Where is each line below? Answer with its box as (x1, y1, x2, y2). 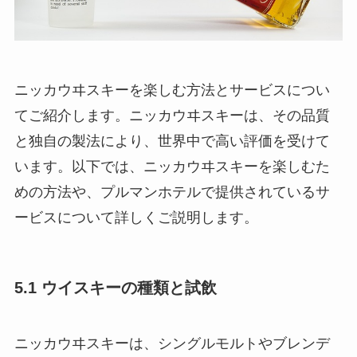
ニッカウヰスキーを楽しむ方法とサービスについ (14, 82, 330, 99)
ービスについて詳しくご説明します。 (14, 210, 258, 226)
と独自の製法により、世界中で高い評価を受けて (14, 133, 330, 150)
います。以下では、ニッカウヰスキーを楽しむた (14, 159, 330, 175)
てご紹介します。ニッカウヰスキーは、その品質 (14, 108, 330, 124)
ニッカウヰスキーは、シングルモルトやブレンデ (14, 335, 330, 351)
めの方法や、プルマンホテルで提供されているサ (14, 184, 330, 201)
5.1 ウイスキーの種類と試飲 (14, 279, 217, 297)
